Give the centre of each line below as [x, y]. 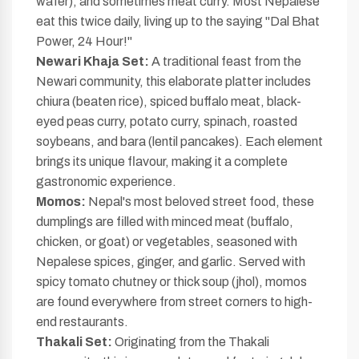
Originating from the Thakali [191, 342]
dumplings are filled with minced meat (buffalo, [165, 222]
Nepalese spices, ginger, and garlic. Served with [171, 262]
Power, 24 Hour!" [84, 41]
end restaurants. [82, 322]
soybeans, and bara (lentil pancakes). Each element [179, 141]
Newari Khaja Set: [93, 61]
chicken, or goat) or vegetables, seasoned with [167, 242]
